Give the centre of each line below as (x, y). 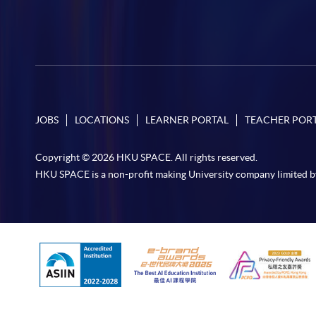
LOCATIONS (102, 120)
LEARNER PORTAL (187, 120)
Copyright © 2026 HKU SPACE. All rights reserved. (146, 158)
